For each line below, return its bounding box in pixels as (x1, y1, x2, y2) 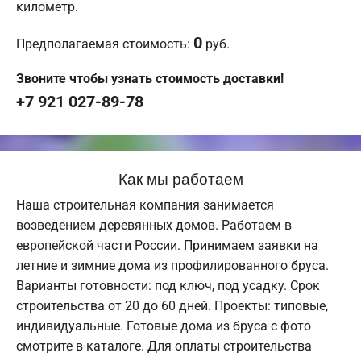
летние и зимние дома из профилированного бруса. (16, 258, 329, 274)
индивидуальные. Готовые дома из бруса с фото (16, 318, 311, 334)
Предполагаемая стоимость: (16, 36, 193, 52)
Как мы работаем (118, 167, 243, 189)
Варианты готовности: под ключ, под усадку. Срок (16, 278, 320, 294)
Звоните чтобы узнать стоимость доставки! (16, 71, 284, 87)
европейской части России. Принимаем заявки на (16, 238, 318, 254)
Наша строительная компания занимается (16, 197, 274, 214)
